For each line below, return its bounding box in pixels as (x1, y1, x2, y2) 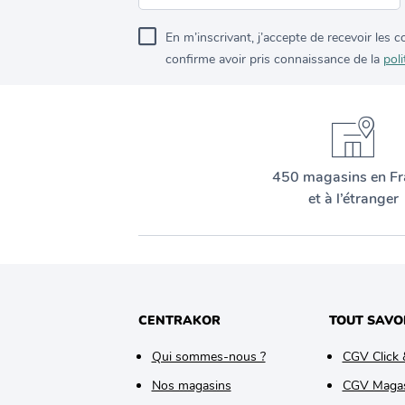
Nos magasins (151, 376, 231, 394)
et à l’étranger (307, 188, 399, 209)
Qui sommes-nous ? (151, 347, 266, 365)
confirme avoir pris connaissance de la (165, 50, 383, 68)
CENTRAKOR (137, 311, 221, 329)
